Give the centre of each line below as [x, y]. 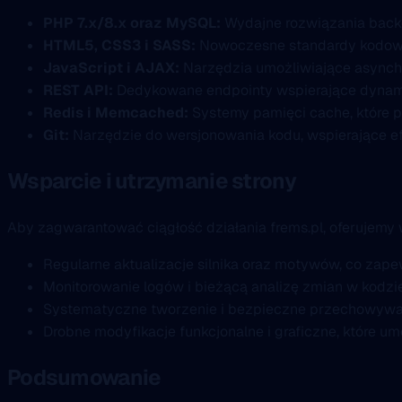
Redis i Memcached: [116, 112]
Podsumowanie [84, 377]
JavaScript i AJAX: [111, 67]
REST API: [78, 90]
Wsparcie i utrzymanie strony [152, 180]
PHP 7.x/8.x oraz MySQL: [132, 22]
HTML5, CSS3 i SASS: [119, 45]
